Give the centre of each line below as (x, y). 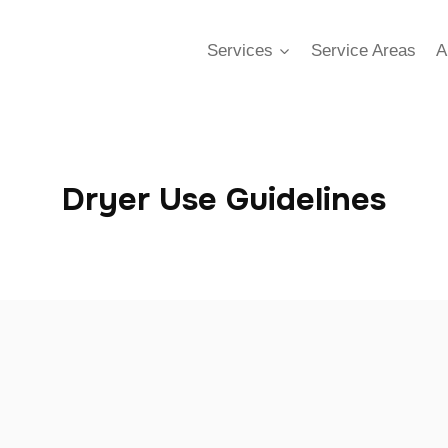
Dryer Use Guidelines (224, 199)
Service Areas (363, 50)
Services (240, 50)
